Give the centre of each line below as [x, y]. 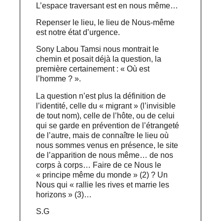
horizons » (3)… [64, 194]
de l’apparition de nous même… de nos [105, 155]
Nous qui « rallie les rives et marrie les [103, 184]
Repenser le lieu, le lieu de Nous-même [106, 23]
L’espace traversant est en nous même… [107, 5]
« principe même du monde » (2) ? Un [102, 175]
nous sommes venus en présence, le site [107, 145]
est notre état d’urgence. [78, 33]
